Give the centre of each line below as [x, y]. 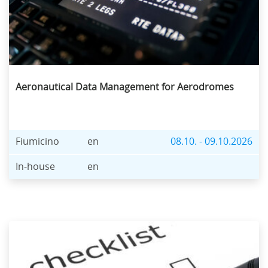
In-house [36, 167]
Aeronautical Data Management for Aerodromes [125, 87]
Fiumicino [38, 141]
